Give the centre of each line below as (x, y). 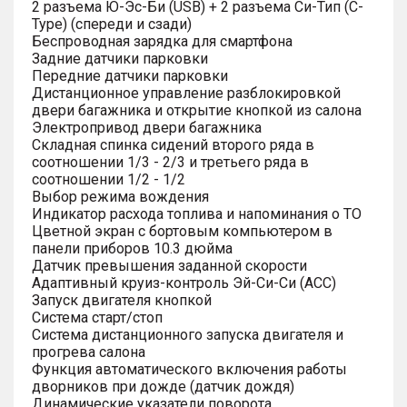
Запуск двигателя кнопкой (122, 300)
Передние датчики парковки (130, 75)
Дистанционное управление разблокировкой (186, 93)
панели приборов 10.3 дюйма (132, 248)
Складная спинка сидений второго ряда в (173, 144)
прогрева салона (89, 352)
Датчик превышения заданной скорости (169, 265)
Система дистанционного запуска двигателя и (188, 334)
